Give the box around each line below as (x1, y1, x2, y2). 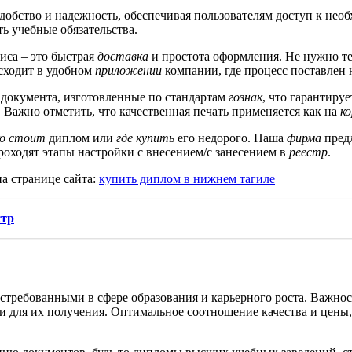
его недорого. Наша (174, 130, 287, 145)
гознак (229, 90, 262, 104)
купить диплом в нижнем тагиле (99, 171, 275, 185)
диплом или (46, 130, 116, 145)
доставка (97, 49, 148, 63)
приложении (95, 63, 162, 77)
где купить (116, 130, 174, 145)
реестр (289, 145, 328, 159)
